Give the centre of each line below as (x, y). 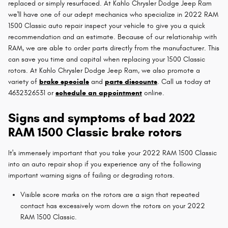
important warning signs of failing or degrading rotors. (91, 175)
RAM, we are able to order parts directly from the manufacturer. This (114, 48)
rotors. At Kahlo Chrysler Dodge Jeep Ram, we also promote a (104, 70)
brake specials (64, 81)
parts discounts (131, 81)
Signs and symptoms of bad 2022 (102, 118)
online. (153, 93)
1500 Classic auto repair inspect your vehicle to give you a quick (107, 25)
